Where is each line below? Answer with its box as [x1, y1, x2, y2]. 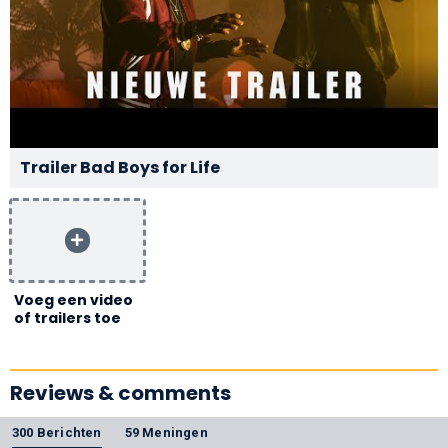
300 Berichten [12, 424, 102, 440]
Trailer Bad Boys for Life [20, 155, 220, 179]
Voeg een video [14, 289, 133, 310]
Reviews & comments [10, 378, 231, 407]
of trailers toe [14, 307, 121, 328]
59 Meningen [124, 424, 208, 440]
